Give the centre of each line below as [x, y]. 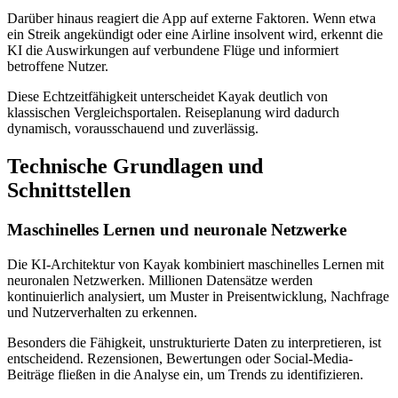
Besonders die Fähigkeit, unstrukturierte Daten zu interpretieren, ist [194, 342]
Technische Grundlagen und [135, 167]
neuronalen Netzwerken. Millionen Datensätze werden [160, 280]
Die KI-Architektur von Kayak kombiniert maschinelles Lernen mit [195, 264]
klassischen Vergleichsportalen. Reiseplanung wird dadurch [173, 113]
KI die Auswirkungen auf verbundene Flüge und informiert [173, 51]
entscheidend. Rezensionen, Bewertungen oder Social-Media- [180, 358]
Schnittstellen [69, 191]
